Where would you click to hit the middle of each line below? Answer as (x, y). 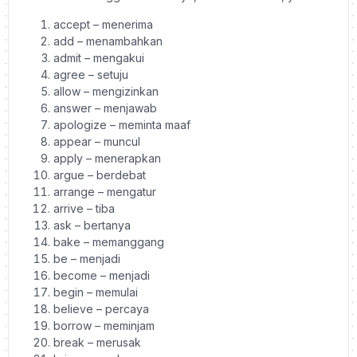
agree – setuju (91, 74)
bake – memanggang (109, 241)
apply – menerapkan (107, 158)
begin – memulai (96, 292)
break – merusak (97, 342)
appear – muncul (97, 141)
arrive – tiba (84, 208)
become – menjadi (102, 275)
